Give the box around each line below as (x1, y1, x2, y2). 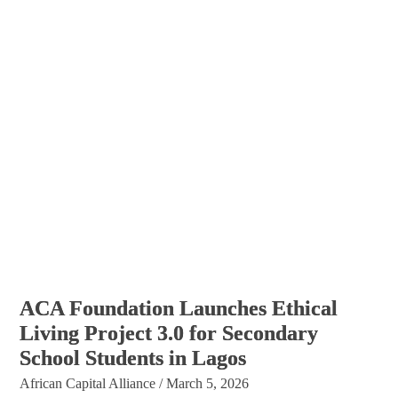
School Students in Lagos (20, 346, 247, 370)
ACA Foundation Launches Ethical (20, 296, 338, 320)
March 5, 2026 (166, 375, 250, 391)
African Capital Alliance (20, 375, 156, 391)
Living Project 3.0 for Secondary (20, 321, 319, 345)
